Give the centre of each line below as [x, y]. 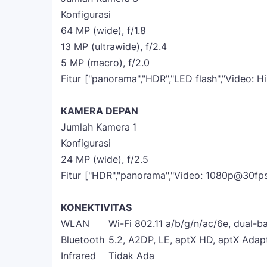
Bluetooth [83, 240]
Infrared [78, 256]
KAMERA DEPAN [100, 111]
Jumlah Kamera [95, 127]
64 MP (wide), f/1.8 [103, 30]
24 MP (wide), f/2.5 [105, 159]
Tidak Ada [131, 256]
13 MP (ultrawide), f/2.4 [114, 46]
